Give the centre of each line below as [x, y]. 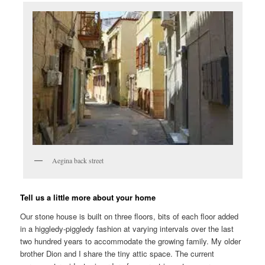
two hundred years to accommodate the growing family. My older [131, 241]
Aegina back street [77, 160]
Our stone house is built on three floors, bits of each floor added [130, 216]
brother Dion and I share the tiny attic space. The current [117, 253]
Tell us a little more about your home [88, 198]
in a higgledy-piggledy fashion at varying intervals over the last [127, 228]
